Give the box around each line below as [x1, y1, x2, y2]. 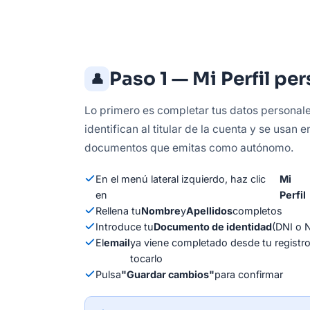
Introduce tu [95, 220, 154, 232]
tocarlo [130, 252, 163, 264]
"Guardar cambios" [121, 268, 215, 280]
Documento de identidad [154, 220, 272, 232]
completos [232, 204, 282, 217]
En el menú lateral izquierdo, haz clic [95, 172, 266, 185]
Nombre [141, 204, 181, 217]
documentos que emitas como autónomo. [84, 140, 293, 154]
